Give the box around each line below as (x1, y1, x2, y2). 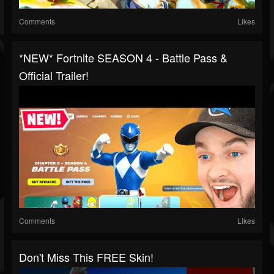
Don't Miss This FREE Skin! (19, 249, 154, 265)
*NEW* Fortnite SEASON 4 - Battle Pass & (19, 50, 228, 66)
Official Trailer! (19, 67, 89, 84)
